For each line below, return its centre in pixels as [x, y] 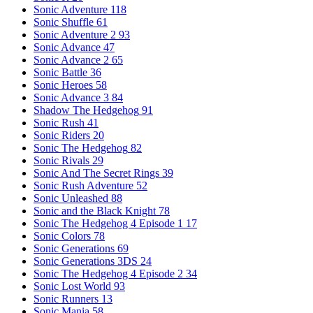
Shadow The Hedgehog [86, 110]
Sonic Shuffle [64, 22]
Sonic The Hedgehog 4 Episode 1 [108, 223]
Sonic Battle [60, 72]
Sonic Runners [66, 298]
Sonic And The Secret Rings [96, 173]
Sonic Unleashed [71, 198]
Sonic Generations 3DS [86, 261]
